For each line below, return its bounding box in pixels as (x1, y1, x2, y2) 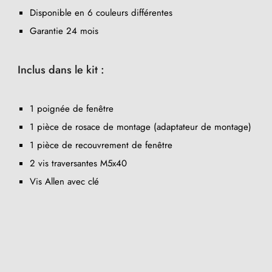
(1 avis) (109, 177, 135, 189)
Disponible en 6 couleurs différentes (30, 5, 172, 19)
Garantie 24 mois (30, 24, 98, 38)
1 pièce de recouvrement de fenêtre (30, 138, 172, 152)
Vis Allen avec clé (30, 174, 99, 188)
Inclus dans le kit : (18, 61, 104, 78)
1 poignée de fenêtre (30, 101, 114, 115)
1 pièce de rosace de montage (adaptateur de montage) (30, 120, 251, 134)
